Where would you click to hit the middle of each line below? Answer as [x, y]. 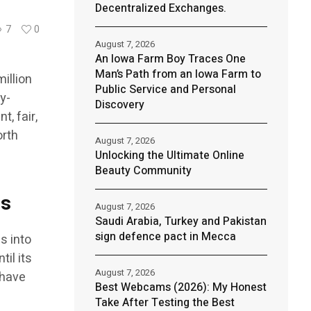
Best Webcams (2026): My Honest [180, 287]
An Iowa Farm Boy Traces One [170, 59]
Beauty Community [143, 171]
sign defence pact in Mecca [165, 237]
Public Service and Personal [165, 90]
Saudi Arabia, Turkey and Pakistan [180, 221]
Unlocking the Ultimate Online [169, 155]
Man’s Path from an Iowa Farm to [178, 74]
